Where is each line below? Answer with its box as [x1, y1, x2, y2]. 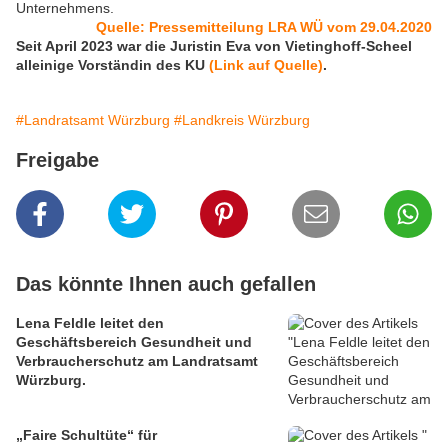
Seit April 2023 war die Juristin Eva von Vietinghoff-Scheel [16, 38, 412, 55]
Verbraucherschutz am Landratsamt [16, 353, 258, 370]
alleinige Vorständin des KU [16, 57, 209, 74]
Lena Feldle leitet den [16, 315, 164, 332]
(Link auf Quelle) [209, 57, 323, 74]
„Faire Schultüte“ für [16, 427, 157, 444]
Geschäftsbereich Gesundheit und [16, 334, 252, 351]
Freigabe [16, 149, 99, 172]
